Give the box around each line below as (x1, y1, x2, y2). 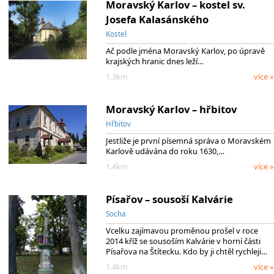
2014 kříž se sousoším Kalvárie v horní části (105, 235, 261, 247)
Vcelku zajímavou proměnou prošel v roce (105, 225, 258, 237)
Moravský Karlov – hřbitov (105, 102, 237, 116)
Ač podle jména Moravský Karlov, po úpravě (105, 45, 265, 57)
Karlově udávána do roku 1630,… (105, 146, 224, 157)
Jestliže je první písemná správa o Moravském (105, 135, 271, 147)
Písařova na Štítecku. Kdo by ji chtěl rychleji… (105, 246, 267, 257)
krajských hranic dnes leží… (105, 56, 204, 67)
